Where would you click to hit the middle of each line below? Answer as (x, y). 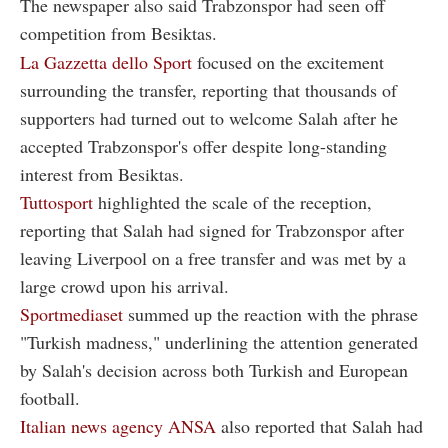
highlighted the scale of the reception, (232, 201)
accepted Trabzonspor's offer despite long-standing (203, 145)
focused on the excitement (288, 61)
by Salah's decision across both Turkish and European (214, 369)
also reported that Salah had (319, 425)
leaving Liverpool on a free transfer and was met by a (213, 257)
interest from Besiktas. (102, 173)
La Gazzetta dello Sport (106, 61)
